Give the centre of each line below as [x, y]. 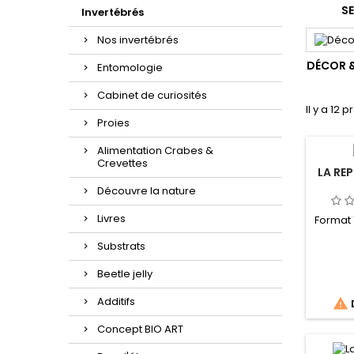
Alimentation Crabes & [155, 151]
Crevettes [122, 163]
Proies [113, 123]
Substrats [121, 246]
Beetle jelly [125, 274]
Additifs [116, 301]
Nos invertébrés [138, 40]
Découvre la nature [147, 191]
